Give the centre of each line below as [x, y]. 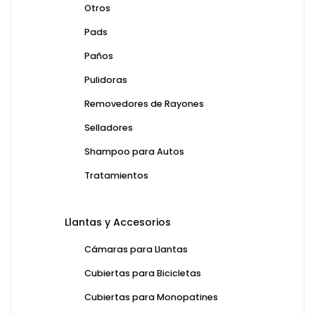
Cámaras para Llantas [136, 250]
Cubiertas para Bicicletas [143, 274]
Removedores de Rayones [144, 104]
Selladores [109, 128]
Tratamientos [116, 176]
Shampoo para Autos [134, 152]
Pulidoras [106, 80]
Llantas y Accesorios [118, 223]
